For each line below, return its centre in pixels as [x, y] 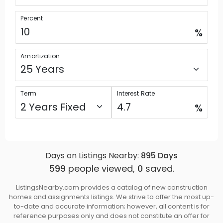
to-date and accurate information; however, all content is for [111, 207]
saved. [160, 168]
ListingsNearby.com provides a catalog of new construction [111, 188]
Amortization [40, 56]
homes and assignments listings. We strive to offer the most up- [111, 197]
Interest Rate [136, 94]
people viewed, [102, 168]
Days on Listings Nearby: [92, 155]
